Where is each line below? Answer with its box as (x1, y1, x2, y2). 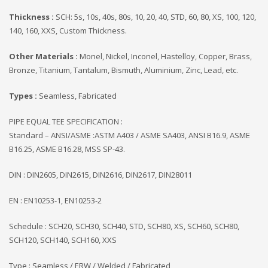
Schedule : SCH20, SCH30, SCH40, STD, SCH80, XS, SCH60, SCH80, (9, 220, 239, 232)
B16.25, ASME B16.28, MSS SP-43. (9, 143, 125, 154)
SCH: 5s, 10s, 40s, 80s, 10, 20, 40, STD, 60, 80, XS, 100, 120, (56, 11, 256, 22)
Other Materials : (9, 50, 78, 62)
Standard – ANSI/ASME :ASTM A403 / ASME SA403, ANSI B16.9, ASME (9, 129, 250, 141)
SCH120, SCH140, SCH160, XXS (9, 234, 117, 245)
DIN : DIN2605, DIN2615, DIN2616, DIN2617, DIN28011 (9, 169, 192, 180)
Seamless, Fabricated (39, 90, 117, 101)
